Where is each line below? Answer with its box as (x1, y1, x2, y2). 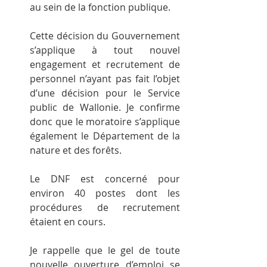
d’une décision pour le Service (30, 86, 180, 100)
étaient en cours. (30, 215, 105, 229)
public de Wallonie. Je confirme (30, 101, 180, 114)
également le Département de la (30, 129, 180, 143)
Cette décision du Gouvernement (30, 29, 180, 43)
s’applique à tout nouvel (30, 44, 180, 57)
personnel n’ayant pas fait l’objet (30, 72, 180, 86)
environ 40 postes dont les (30, 187, 180, 200)
